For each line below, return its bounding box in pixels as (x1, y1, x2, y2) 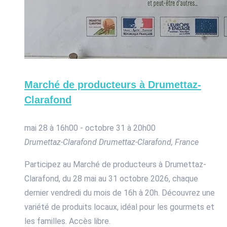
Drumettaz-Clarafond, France (99, 137, 199, 147)
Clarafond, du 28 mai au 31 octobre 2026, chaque (24, 174, 198, 184)
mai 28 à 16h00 (24, 123, 78, 133)
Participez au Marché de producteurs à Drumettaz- (24, 160, 206, 170)
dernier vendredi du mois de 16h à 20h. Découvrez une (24, 188, 215, 198)
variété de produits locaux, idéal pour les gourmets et (24, 202, 214, 212)
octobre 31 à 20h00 (85, 123, 156, 133)
